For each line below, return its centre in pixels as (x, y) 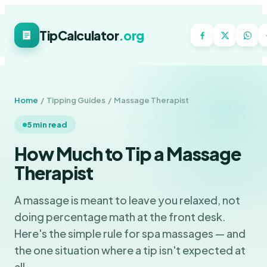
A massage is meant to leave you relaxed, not (127, 200)
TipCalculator (79, 35)
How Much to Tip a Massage (128, 154)
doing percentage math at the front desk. (120, 217)
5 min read (47, 125)
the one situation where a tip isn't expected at (130, 250)
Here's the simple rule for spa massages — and (130, 233)
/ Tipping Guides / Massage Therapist (114, 100)
